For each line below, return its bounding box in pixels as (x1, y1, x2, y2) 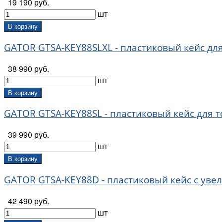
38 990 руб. (8, 62, 49, 74)
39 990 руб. (8, 129, 49, 141)
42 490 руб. (8, 195, 49, 207)
